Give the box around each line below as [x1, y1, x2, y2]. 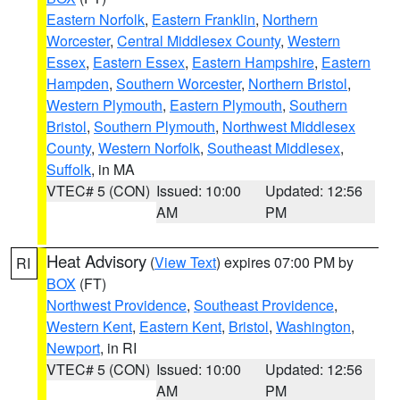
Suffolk [46, 159, 91, 179]
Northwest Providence [46, 295, 187, 315]
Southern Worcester [116, 73, 241, 94]
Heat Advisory [46, 249, 146, 272]
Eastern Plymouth [170, 95, 282, 115]
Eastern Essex [93, 52, 185, 72]
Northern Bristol [248, 73, 347, 94]
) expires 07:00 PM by [216, 252, 354, 272]
